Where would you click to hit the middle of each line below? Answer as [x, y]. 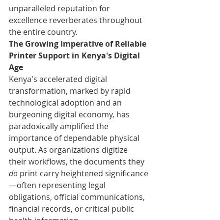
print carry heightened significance [83, 173]
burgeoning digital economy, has [70, 114]
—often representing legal [58, 185]
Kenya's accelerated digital [59, 79]
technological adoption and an [66, 102]
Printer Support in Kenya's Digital [75, 55]
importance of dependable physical [75, 138]
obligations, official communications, [78, 197]
